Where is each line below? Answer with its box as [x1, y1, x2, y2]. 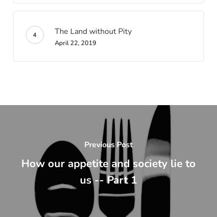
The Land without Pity [54, 26, 132, 37]
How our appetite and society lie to [21, 156, 196, 171]
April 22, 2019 [54, 38, 96, 47]
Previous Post [84, 139, 133, 151]
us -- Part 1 [79, 173, 137, 188]
